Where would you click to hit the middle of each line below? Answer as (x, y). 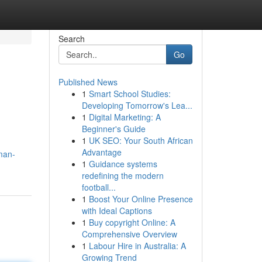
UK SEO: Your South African (141, 140)
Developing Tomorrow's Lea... (137, 105)
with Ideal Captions (117, 211)
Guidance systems (123, 164)
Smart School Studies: (130, 94)
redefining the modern (123, 175)
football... (99, 187)
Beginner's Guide (113, 129)
